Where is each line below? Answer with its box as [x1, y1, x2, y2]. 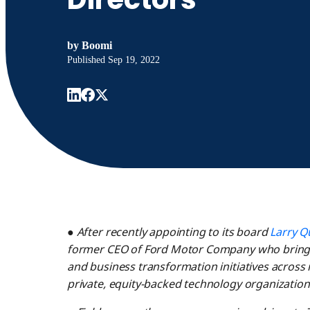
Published [66, 55, 108, 66]
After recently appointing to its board [76, 224, 271, 240]
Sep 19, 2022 [107, 55, 160, 66]
